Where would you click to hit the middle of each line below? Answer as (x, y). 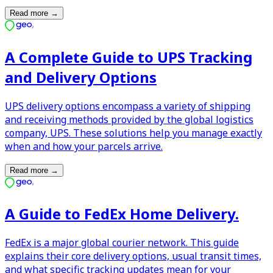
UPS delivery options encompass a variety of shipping (128, 106)
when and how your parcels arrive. (84, 146)
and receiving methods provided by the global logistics (129, 119)
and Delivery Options (81, 77)
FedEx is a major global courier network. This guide (122, 243)
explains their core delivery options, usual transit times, (133, 256)
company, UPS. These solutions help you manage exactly (133, 133)
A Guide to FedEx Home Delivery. (122, 214)
